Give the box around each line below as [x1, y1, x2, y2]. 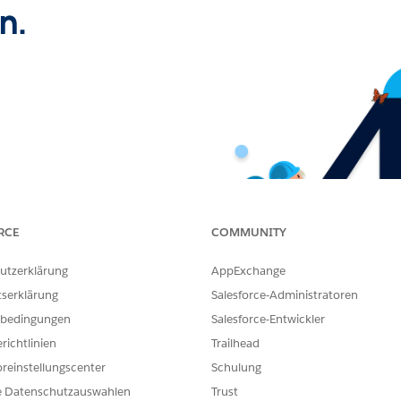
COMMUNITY [211, 225, 286, 240]
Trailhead [211, 336, 260, 351]
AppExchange [211, 263, 286, 278]
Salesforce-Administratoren [211, 287, 358, 303]
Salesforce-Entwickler [211, 311, 325, 327]
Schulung [211, 360, 261, 375]
